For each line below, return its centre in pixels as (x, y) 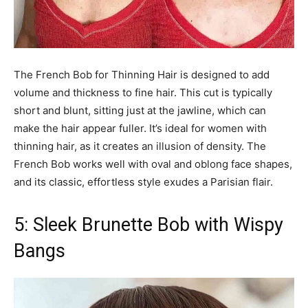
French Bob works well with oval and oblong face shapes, (153, 164)
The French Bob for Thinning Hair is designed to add (142, 75)
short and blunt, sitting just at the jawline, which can (140, 111)
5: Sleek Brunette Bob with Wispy (148, 225)
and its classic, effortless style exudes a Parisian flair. (143, 182)
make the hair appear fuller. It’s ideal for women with (140, 129)
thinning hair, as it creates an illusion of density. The (140, 146)
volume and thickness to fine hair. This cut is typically (143, 93)
